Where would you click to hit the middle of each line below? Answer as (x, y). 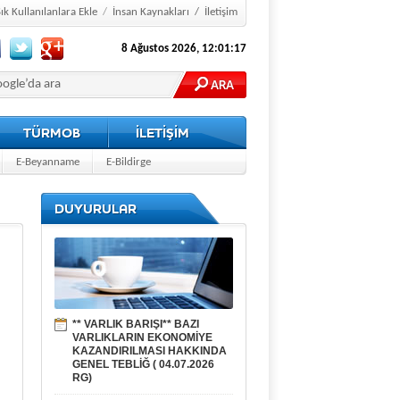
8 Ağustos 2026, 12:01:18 (184, 49)
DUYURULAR (96, 208)
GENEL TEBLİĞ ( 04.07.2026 (143, 364)
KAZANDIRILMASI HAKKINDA (150, 351)
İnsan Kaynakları (151, 12)
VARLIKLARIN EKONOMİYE (142, 337)
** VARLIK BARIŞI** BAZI (136, 324)
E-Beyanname (48, 162)
